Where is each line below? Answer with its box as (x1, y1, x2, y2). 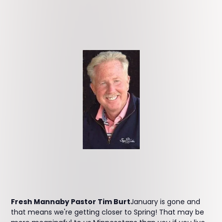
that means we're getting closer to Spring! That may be (11, 207, 205, 217)
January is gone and (130, 197, 201, 207)
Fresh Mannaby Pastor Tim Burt (11, 197, 131, 207)
